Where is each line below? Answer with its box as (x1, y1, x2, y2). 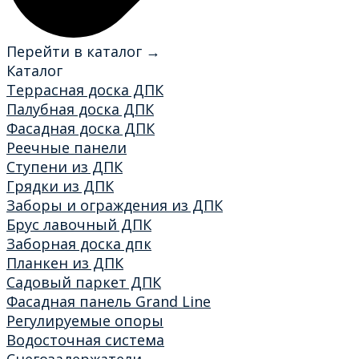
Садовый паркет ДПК (6, 272, 161, 292)
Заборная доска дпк (6, 233, 151, 253)
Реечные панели (6, 137, 127, 157)
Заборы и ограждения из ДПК (6, 195, 223, 215)
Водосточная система (6, 329, 164, 349)
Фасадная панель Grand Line (6, 291, 211, 311)
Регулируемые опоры (6, 310, 163, 330)
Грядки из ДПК (6, 175, 114, 196)
